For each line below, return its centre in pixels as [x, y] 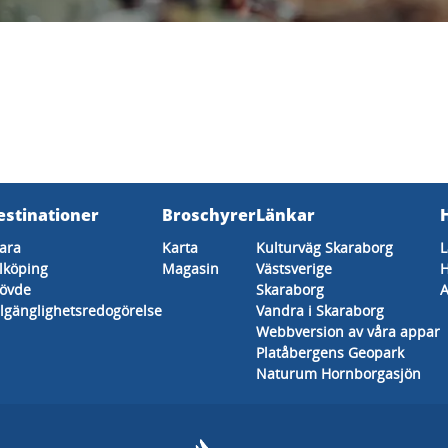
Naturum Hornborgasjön [338, 373]
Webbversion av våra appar [348, 331]
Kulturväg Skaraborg [324, 247]
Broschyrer [209, 215]
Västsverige [294, 268]
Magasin [190, 268]
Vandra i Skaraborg [320, 310]
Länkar [285, 215]
